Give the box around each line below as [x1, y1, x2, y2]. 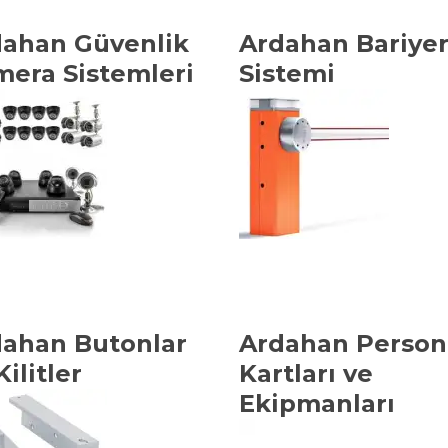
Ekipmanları [239, 389, 395, 418]
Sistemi [239, 59, 335, 88]
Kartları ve [239, 359, 373, 388]
